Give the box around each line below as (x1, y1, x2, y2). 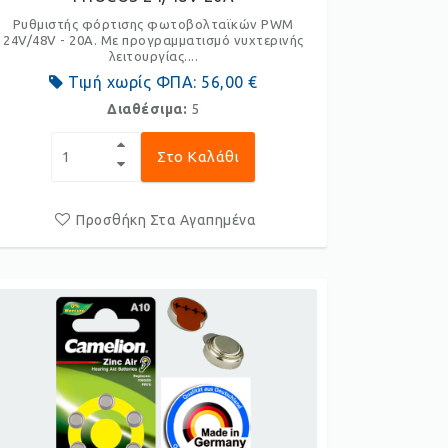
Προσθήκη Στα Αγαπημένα (76, 212, 257, 228)
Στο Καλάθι (157, 148, 240, 165)
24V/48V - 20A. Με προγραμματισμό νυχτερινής (3, 33, 304, 47)
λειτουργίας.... (108, 49, 199, 63)
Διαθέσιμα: (107, 101, 191, 117)
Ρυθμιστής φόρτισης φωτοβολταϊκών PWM (12, 17, 294, 31)
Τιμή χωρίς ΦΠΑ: (63, 73, 202, 91)
